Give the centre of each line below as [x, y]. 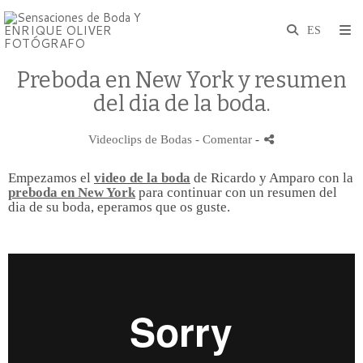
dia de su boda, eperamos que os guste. [119, 207]
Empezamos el [51, 178]
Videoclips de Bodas [140, 139]
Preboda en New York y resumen [181, 80]
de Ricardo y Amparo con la [272, 178]
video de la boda [142, 178]
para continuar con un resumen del [236, 192]
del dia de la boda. [181, 104]
